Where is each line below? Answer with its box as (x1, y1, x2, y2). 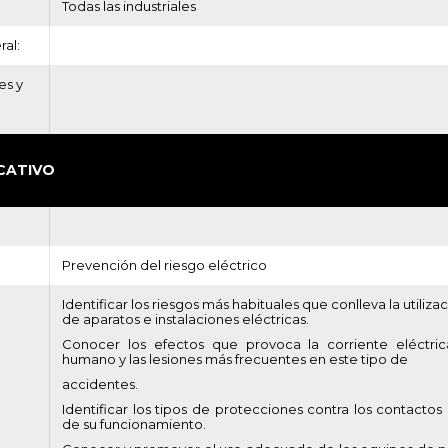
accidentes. (62, 376, 138, 392)
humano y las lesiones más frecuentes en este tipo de (62, 351, 408, 367)
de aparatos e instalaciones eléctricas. (62, 311, 309, 327)
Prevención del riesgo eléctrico (62, 257, 267, 273)
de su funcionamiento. (62, 416, 206, 432)
